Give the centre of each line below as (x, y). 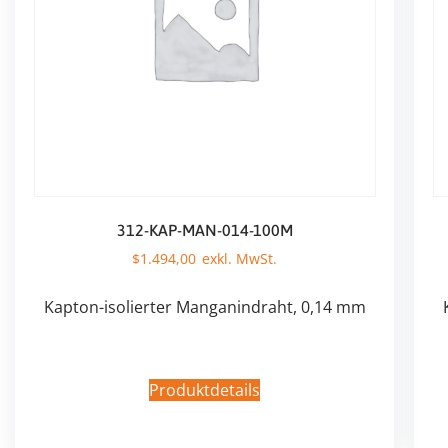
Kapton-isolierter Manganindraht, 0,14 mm (204, 307)
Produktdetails (204, 389)
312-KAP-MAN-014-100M (204, 229)
